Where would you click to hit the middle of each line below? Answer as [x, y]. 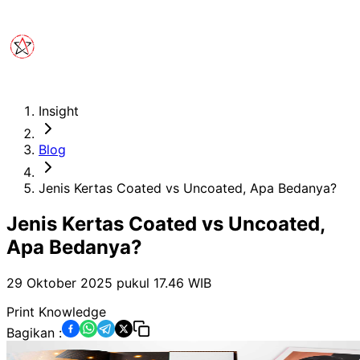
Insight [59, 111]
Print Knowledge [56, 311]
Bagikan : [34, 332]
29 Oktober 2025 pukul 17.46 [95, 282]
